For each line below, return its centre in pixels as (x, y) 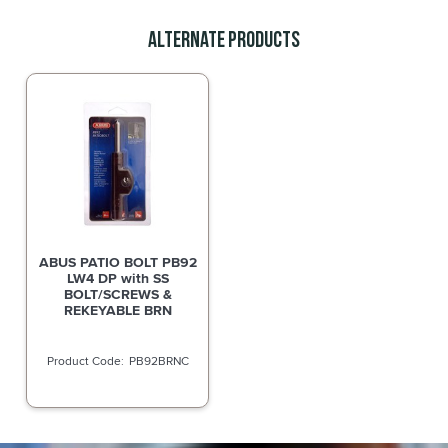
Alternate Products (224, 40)
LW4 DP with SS (117, 278)
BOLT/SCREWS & (117, 294)
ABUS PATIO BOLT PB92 (117, 262)
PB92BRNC (158, 361)
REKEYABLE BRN (117, 310)
